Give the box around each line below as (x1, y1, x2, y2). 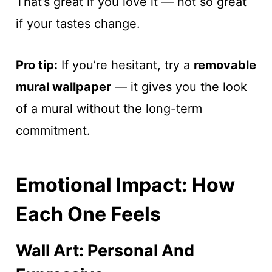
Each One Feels (15, 202, 161, 226)
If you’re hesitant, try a (57, 57, 194, 72)
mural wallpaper (15, 79, 111, 94)
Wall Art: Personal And (15, 240, 194, 260)
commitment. (15, 123, 90, 138)
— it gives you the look (110, 79, 247, 94)
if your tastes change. (15, 16, 140, 31)
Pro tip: (15, 57, 58, 72)
